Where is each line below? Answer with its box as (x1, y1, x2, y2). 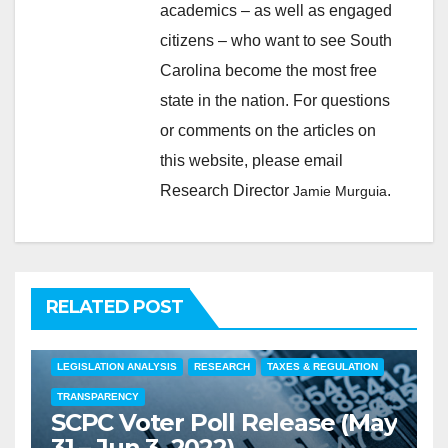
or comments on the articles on (160, 121, 376, 139)
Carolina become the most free (160, 61, 377, 79)
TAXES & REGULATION (267, 360, 378, 372)
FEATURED (220, 330, 273, 342)
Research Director (160, 181, 293, 199)
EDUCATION (145, 330, 203, 342)
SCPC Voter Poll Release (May (51, 407, 397, 437)
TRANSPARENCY (57, 390, 139, 402)
